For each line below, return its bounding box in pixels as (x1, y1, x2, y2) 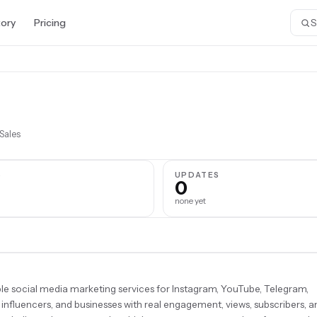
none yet (175, 196, 206, 206)
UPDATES (175, 171, 220, 180)
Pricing (33, 16, 66, 29)
